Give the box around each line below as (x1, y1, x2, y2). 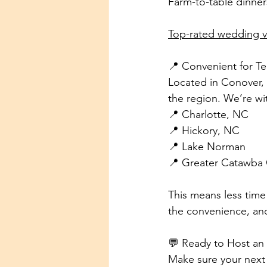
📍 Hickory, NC (168, 124, 240, 137)
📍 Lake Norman (168, 140, 246, 153)
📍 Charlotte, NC (168, 108, 249, 121)
